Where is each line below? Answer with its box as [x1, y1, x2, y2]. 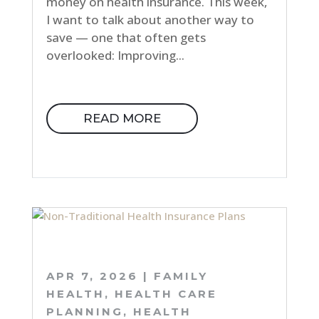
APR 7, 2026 [46, 269, 138, 283]
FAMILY [153, 269, 208, 283]
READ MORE [83, 110, 161, 125]
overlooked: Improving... [46, 46, 184, 63]
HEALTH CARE [114, 287, 217, 301]
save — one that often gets [46, 28, 206, 46]
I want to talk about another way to [46, 11, 254, 28]
